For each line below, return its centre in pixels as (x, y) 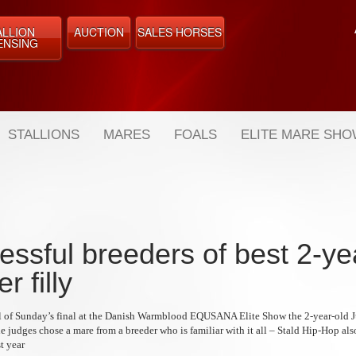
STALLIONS (44, 135)
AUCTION (99, 32)
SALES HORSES (180, 32)
